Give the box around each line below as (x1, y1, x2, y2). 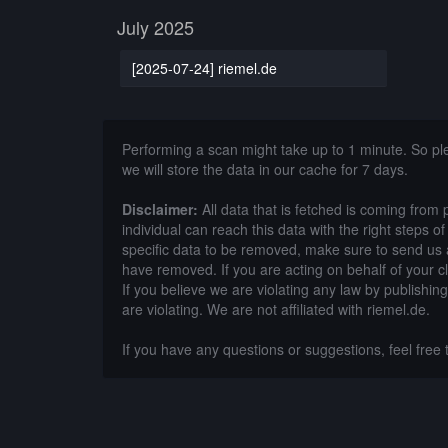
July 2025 (117, 14, 194, 40)
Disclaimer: (122, 199, 198, 219)
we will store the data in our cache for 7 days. (122, 159, 408, 179)
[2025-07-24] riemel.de (131, 57, 277, 78)
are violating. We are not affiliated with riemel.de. (122, 299, 430, 319)
